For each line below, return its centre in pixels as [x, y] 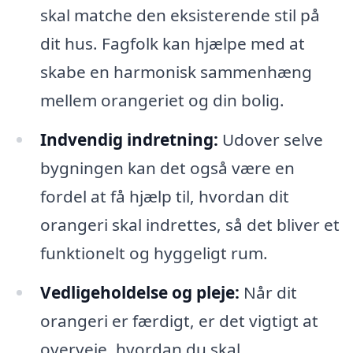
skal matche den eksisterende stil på [180, 15]
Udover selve [270, 139]
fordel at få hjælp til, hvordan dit [164, 196]
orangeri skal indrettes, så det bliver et [190, 224]
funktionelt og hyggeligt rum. [154, 253]
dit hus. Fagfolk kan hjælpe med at [172, 43]
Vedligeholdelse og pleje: [139, 292]
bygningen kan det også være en [167, 167]
